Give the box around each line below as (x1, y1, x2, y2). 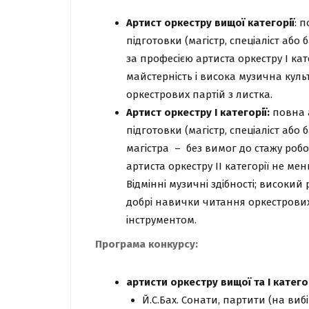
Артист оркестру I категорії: (126, 106, 270, 119)
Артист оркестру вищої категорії (126, 17, 295, 29)
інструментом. (126, 214, 197, 226)
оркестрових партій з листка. (126, 88, 272, 101)
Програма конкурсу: (95, 238, 198, 250)
